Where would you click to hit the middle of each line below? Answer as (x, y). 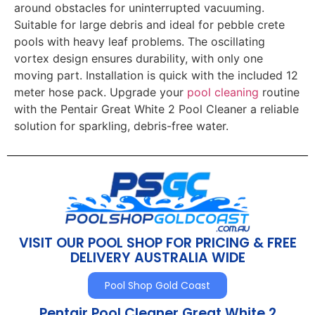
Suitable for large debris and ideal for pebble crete (149, 25)
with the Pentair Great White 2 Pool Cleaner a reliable (156, 109)
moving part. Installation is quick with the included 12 (156, 76)
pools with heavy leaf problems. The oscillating (140, 42)
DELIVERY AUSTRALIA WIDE (157, 257)
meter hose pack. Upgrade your (101, 92)
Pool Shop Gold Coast (157, 285)
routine (279, 92)
